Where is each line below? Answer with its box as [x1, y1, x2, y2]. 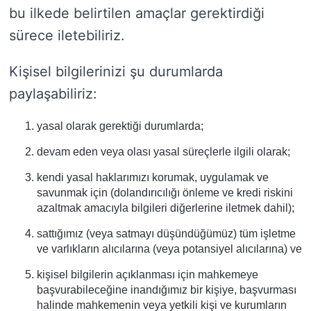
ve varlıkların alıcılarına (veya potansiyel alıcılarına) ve [37, 243, 302, 255]
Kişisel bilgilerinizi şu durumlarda [9, 63, 223, 80]
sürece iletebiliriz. [9, 27, 125, 44]
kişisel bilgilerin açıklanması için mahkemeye [37, 269, 258, 280]
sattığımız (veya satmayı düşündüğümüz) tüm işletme [37, 228, 296, 239]
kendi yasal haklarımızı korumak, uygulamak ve [37, 171, 269, 183]
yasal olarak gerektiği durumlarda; [37, 120, 203, 132]
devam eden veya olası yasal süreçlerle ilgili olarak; [37, 146, 290, 158]
